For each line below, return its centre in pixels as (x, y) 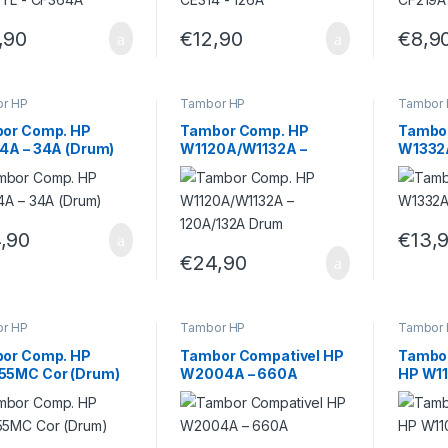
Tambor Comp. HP (244, 131)
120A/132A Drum (239, 167)
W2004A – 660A (239, 373)
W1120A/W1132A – (243, 149)
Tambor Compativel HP (262, 355)
